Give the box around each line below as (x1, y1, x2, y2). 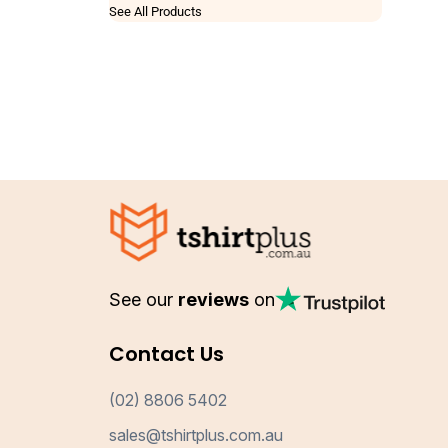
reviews (178, 289, 250, 310)
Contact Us (109, 340, 225, 369)
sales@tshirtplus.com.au (109, 425, 284, 446)
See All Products (109, 4, 203, 19)
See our (109, 289, 179, 310)
